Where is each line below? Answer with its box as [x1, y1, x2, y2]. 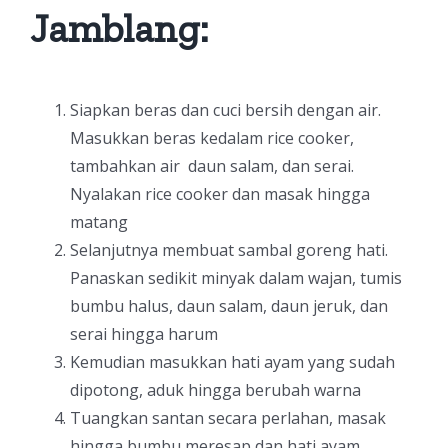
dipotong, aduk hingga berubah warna [70, 379, 361, 401]
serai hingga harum [70, 323, 218, 345]
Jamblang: [30, 4, 209, 52]
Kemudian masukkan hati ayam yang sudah [70, 351, 395, 373]
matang [70, 211, 128, 233]
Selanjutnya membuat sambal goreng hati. [70, 239, 388, 261]
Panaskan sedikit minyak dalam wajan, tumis [70, 267, 402, 289]
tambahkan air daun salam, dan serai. [70, 155, 354, 177]
